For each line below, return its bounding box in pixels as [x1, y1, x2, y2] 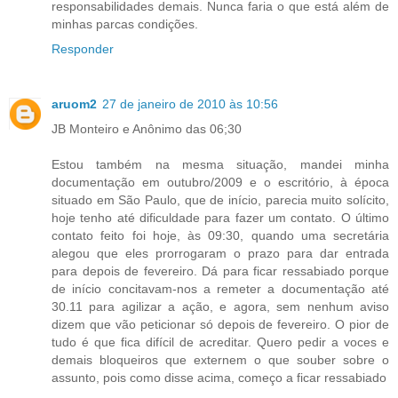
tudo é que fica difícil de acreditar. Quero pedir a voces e [52, 335, 389, 350]
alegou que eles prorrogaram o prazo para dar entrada [52, 246, 389, 261]
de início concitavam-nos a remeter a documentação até [52, 282, 389, 297]
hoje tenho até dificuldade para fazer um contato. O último [52, 211, 389, 226]
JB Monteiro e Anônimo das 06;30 [52, 122, 242, 137]
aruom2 [52, 97, 97, 112]
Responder [52, 42, 114, 57]
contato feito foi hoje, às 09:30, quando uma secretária [52, 228, 389, 243]
